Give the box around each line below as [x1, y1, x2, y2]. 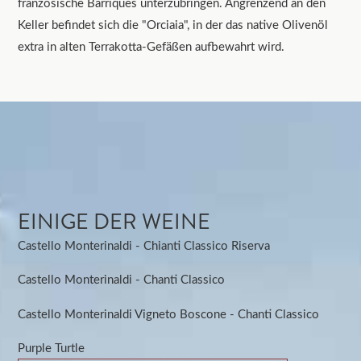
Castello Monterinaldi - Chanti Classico [18, 271, 226, 288]
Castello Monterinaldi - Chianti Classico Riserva [18, 236, 271, 253]
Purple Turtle [18, 338, 85, 355]
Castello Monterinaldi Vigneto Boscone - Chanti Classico [18, 305, 320, 322]
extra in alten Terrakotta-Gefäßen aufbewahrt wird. [18, 37, 285, 54]
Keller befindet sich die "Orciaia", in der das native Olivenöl [18, 15, 329, 32]
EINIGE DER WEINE [18, 205, 211, 237]
